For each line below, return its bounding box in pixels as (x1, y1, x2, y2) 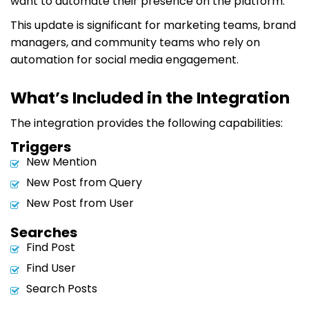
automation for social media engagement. (10, 51, 239, 68)
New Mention (26, 153, 97, 170)
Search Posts (26, 280, 97, 297)
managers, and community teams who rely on (10, 34, 260, 50)
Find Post (26, 239, 75, 255)
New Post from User (26, 195, 134, 211)
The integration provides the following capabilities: (10, 114, 283, 131)
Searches (10, 222, 77, 242)
